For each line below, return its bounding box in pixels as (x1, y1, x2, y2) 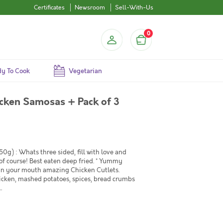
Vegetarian (68, 67, 102, 76)
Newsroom (75, 3, 105, 11)
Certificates (34, 3, 65, 11)
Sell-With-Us (115, 3, 153, 11)
